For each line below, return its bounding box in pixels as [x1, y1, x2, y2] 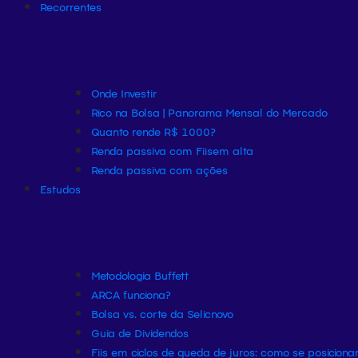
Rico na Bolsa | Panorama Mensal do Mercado [91, 105, 328, 119]
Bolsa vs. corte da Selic [91, 306, 211, 320]
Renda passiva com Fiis [91, 143, 213, 157]
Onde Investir [91, 86, 157, 100]
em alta [213, 143, 253, 157]
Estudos [40, 181, 81, 196]
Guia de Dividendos [91, 325, 189, 340]
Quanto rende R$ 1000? [91, 124, 216, 138]
